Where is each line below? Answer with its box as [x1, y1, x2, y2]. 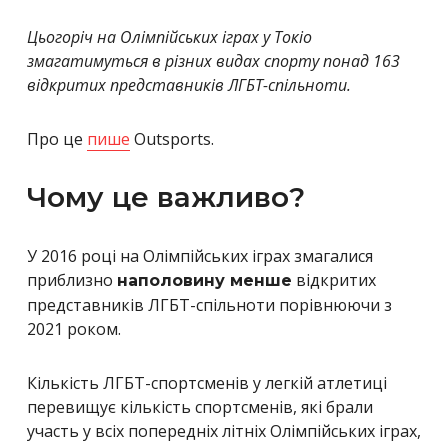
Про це [27, 127, 87, 150]
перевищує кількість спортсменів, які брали [27, 395, 373, 418]
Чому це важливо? [27, 179, 305, 214]
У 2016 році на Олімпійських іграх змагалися [27, 244, 373, 267]
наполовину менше [117, 270, 292, 290]
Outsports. [130, 127, 214, 150]
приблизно [27, 268, 117, 291]
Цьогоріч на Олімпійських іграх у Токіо [27, 25, 312, 48]
